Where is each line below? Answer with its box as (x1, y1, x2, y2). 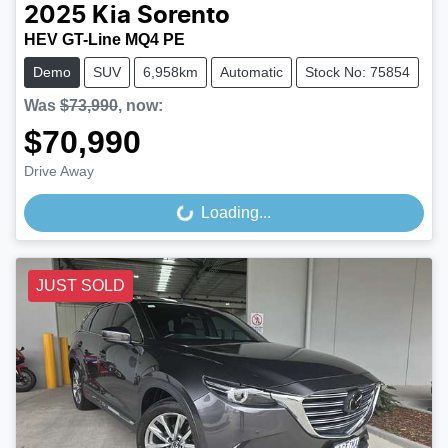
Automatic (220, 63, 283, 80)
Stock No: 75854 (305, 63, 410, 80)
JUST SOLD (36, 276, 125, 294)
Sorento (137, 3, 230, 28)
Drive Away (24, 162, 94, 179)
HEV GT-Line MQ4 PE (24, 30, 185, 48)
